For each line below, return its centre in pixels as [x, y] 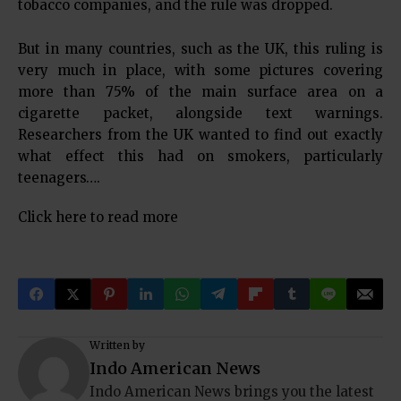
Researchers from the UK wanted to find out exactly [200, 135]
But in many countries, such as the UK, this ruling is [200, 49]
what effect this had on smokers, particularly [200, 156]
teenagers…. [59, 178]
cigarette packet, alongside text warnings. [200, 113]
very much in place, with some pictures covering [200, 70]
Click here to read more [98, 217]
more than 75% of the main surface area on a [200, 92]
